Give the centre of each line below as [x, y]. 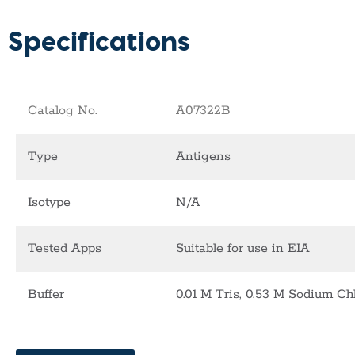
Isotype [49, 203]
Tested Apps [65, 249]
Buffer [46, 295]
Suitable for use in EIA [243, 249]
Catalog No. [63, 111]
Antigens [203, 157]
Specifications [99, 40]
